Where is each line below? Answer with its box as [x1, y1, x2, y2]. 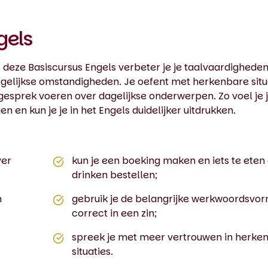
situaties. [71, 245, 113, 258]
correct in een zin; [71, 206, 157, 220]
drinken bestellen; [71, 168, 157, 182]
